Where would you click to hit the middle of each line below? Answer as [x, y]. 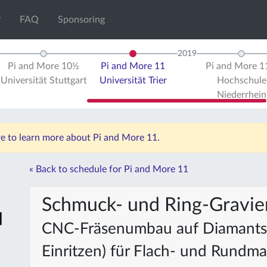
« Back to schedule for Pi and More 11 [109, 169]
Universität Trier [133, 80]
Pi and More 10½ [44, 66]
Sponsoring [82, 20]
